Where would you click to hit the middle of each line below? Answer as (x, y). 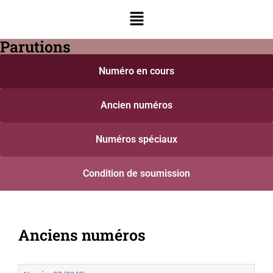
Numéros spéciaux (136, 140)
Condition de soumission (136, 174)
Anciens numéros (82, 235)
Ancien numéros (136, 105)
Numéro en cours (136, 71)
